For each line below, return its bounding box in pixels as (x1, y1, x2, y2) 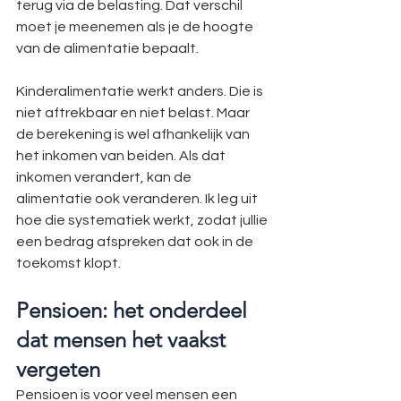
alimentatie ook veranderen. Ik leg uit (16, 192, 260, 206)
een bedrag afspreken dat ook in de (16, 235, 256, 249)
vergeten (16, 356, 100, 382)
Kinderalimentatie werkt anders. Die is (16, 84, 266, 98)
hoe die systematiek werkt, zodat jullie (16, 213, 270, 227)
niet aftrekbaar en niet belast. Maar (16, 106, 252, 120)
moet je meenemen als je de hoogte (16, 20, 256, 34)
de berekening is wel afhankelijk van (16, 127, 252, 141)
